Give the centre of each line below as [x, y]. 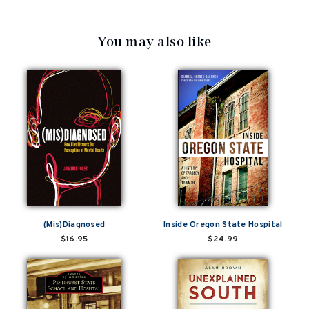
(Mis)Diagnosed [74, 225]
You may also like [154, 41]
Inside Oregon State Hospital [223, 225]
